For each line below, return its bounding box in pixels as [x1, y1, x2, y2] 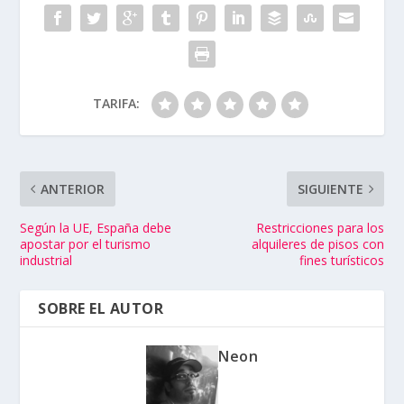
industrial [20, 251, 73, 269]
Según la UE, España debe [20, 218, 172, 236]
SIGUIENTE [297, 179, 363, 197]
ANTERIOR [41, 179, 106, 197]
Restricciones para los [255, 218, 384, 236]
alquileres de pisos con [251, 234, 384, 252]
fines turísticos [298, 251, 384, 269]
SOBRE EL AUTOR [38, 298, 164, 318]
